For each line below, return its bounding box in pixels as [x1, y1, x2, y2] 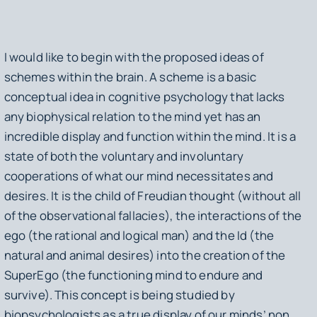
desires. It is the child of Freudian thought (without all [4, 187, 301, 204]
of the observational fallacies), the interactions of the [4, 207, 302, 224]
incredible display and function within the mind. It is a [4, 127, 296, 144]
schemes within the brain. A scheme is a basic [4, 68, 257, 85]
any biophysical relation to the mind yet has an [4, 108, 261, 125]
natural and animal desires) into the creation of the [4, 246, 286, 263]
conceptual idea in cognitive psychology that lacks [4, 88, 285, 105]
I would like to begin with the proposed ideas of [4, 48, 264, 65]
